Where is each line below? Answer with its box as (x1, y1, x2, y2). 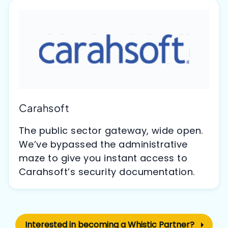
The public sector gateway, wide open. (19, 124, 203, 137)
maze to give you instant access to (19, 152, 188, 165)
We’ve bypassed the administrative (19, 138, 188, 151)
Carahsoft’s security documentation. (19, 165, 195, 179)
